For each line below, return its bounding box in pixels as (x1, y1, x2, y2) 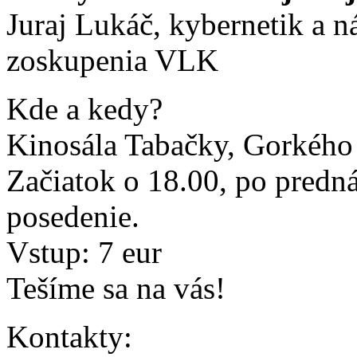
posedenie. (6, 199, 139, 234)
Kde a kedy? (6, 92, 163, 127)
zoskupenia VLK (6, 43, 218, 78)
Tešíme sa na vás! (6, 271, 226, 306)
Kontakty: (6, 320, 132, 355)
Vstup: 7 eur (6, 235, 162, 270)
